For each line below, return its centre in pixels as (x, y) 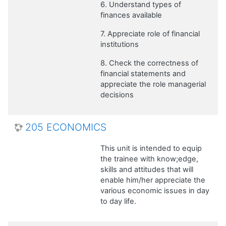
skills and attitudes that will (147, 169)
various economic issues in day (155, 190)
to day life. (118, 201)
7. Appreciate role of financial (150, 34)
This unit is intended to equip (151, 148)
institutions (120, 44)
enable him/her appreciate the (153, 180)
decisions (117, 95)
